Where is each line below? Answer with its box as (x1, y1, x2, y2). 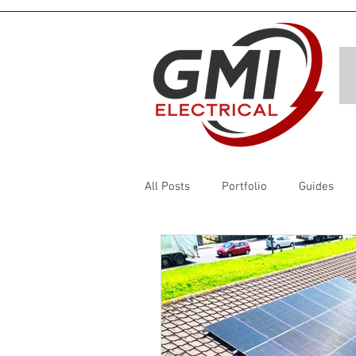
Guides (299, 179, 334, 194)
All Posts (145, 179, 190, 194)
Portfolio (222, 179, 267, 194)
